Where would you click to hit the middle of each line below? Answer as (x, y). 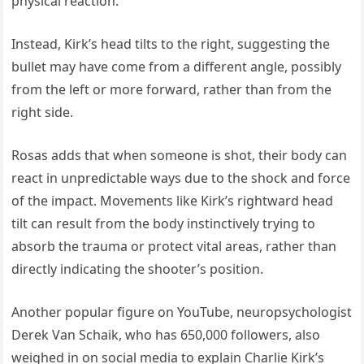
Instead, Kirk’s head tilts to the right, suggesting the (171, 43)
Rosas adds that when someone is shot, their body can (180, 155)
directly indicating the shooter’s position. (138, 269)
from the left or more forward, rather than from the (172, 89)
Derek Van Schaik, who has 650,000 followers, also (166, 334)
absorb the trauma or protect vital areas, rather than (174, 246)
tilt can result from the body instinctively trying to (164, 223)
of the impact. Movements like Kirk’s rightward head (173, 200)
